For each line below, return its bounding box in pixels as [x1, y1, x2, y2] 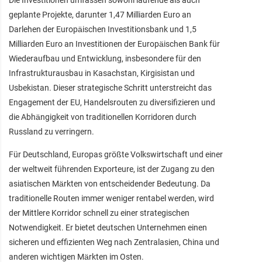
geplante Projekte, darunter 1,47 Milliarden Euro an [9, 9, 191, 19]
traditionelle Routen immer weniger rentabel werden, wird [9, 193, 214, 203]
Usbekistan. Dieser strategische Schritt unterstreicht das [9, 82, 212, 92]
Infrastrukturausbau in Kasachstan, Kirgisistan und [9, 68, 195, 78]
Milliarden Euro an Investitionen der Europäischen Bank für [9, 39, 220, 49]
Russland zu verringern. [9, 126, 94, 136]
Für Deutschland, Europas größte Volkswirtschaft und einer [9, 149, 223, 159]
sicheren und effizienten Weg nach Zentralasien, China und [9, 237, 219, 247]
